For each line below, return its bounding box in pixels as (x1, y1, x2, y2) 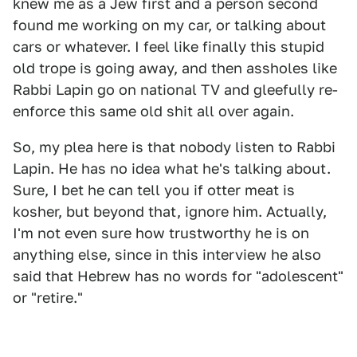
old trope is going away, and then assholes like (13, 60, 337, 76)
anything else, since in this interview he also (13, 246, 321, 263)
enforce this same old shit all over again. (13, 103, 294, 120)
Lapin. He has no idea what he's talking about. (13, 160, 331, 177)
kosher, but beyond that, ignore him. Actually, (13, 203, 327, 220)
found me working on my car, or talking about (13, 17, 326, 33)
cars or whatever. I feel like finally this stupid (13, 38, 324, 55)
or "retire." (13, 289, 83, 306)
